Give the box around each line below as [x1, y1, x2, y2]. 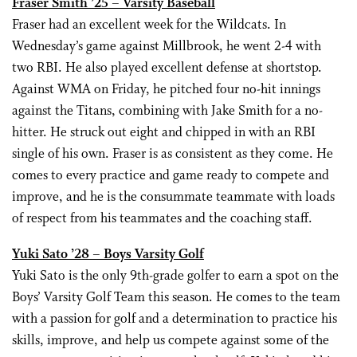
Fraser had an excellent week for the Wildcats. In [12, 17, 286, 33]
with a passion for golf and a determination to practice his [12, 311, 337, 328]
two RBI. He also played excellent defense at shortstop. [12, 60, 322, 76]
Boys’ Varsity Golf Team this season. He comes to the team [12, 289, 340, 306]
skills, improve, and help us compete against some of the [12, 332, 329, 349]
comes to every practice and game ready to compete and [12, 167, 329, 184]
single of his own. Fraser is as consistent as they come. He [12, 146, 333, 163]
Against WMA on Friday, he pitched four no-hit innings [12, 81, 320, 98]
